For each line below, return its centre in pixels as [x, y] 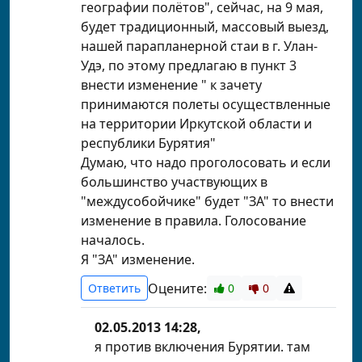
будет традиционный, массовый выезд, [205, 27]
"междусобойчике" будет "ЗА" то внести [207, 201]
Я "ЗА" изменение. [138, 259]
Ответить [114, 288]
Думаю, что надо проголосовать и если [206, 162]
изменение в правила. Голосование [194, 221]
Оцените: [177, 288]
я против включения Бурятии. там [202, 347]
